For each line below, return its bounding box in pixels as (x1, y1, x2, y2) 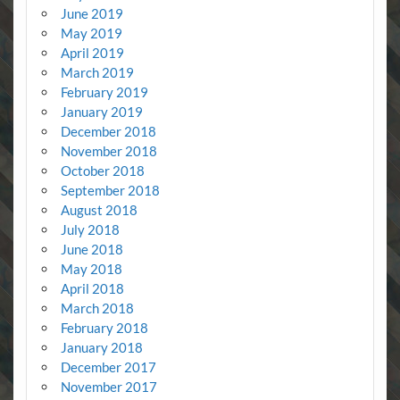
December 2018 (60, 123, 156, 140)
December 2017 (60, 359, 156, 376)
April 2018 (60, 280, 124, 297)
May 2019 (60, 25, 122, 42)
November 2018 (60, 143, 157, 160)
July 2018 (60, 221, 120, 238)
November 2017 (60, 379, 157, 396)
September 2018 (60, 182, 160, 199)
